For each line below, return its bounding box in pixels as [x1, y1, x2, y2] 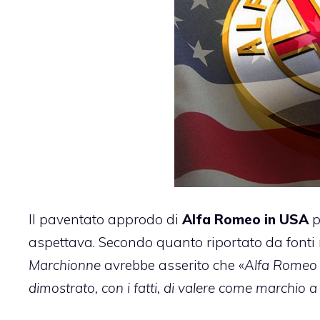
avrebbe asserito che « [101, 256, 244, 274]
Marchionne [29, 256, 101, 274]
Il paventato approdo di [29, 210, 182, 228]
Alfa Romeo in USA [182, 210, 309, 228]
